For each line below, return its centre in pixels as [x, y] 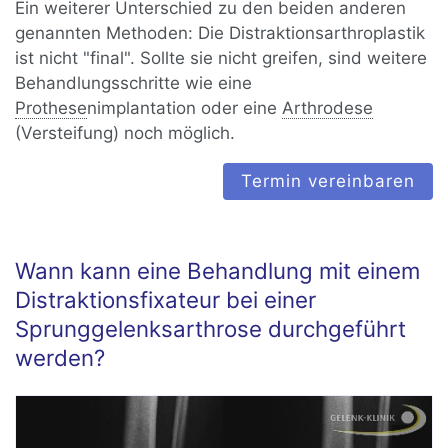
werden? [60, 358]
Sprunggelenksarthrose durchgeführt [211, 329]
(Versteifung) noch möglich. [125, 133]
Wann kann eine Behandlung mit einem [218, 271]
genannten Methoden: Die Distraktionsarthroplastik [220, 33]
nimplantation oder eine [185, 108]
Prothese [51, 108]
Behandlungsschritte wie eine [134, 83]
